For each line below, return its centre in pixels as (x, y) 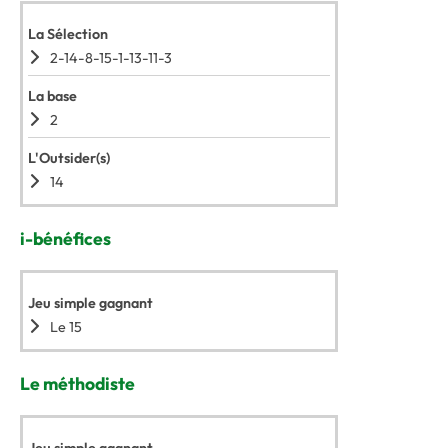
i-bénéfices (65, 238)
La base (52, 96)
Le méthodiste (77, 383)
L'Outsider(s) (69, 158)
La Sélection (68, 34)
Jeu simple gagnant (90, 303)
